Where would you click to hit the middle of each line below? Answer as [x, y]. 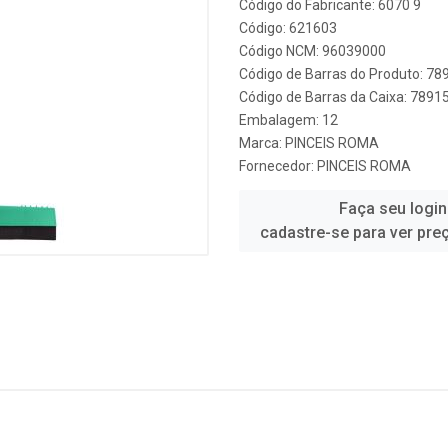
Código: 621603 [288, 28]
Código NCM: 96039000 [312, 51]
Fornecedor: [278, 166]
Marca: [262, 143]
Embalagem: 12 [288, 120]
